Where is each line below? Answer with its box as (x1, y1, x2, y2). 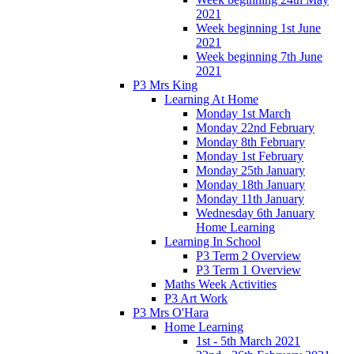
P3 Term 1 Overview (196, 262, 301, 277)
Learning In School (164, 234, 261, 248)
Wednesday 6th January (196, 205, 314, 220)
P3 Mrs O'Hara (133, 305, 209, 319)
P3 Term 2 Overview (196, 248, 301, 262)
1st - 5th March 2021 (196, 333, 300, 348)
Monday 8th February (196, 134, 305, 149)
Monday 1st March (196, 106, 291, 120)
